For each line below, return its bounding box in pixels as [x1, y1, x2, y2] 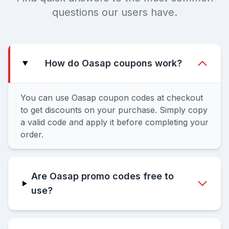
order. [20, 129, 43, 140]
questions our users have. [52, 6, 177, 19]
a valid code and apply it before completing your [20, 117, 209, 128]
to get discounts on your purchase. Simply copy [20, 105, 208, 116]
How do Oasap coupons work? [45, 58, 182, 69]
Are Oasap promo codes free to [31, 171, 174, 182]
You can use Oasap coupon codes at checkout [20, 93, 203, 103]
